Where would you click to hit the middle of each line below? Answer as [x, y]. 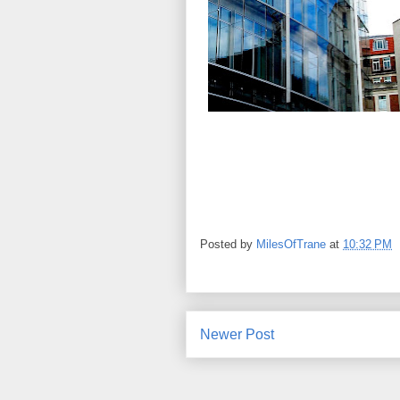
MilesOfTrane [291, 245]
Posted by [228, 245]
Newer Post [237, 334]
